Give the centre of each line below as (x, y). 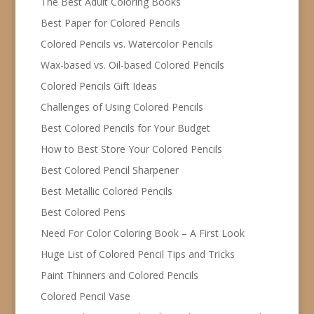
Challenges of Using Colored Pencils (122, 107)
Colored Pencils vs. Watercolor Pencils (127, 43)
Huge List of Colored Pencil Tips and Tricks (137, 254)
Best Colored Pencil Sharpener (109, 170)
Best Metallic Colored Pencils (106, 191)
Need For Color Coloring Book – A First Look (142, 233)
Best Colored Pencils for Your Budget (125, 128)
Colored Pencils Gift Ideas (98, 86)
